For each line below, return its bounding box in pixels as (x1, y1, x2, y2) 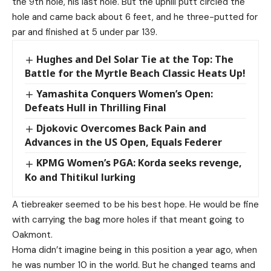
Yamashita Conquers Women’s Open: (36, 87, 214, 101)
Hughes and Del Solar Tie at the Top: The (36, 53, 234, 66)
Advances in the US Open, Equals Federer (25, 135, 222, 149)
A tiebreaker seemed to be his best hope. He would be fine (12, 198, 259, 211)
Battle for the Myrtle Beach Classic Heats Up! (25, 67, 246, 80)
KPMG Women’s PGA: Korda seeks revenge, (36, 156, 243, 170)
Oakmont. (12, 228, 53, 241)
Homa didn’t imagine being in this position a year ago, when (12, 243, 257, 256)
